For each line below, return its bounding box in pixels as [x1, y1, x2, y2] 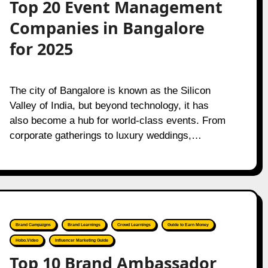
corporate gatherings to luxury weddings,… [9, 130, 202, 141]
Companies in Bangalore [9, 17, 205, 39]
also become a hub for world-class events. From [9, 115, 226, 126]
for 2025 [9, 38, 73, 60]
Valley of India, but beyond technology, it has [9, 100, 209, 111]
